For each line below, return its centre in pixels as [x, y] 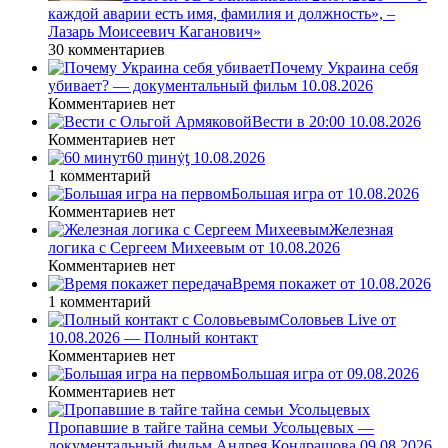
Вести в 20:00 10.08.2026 [336, 121]
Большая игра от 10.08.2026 [325, 193]
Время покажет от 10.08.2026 [331, 283]
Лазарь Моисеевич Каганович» [154, 31]
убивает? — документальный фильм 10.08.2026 [210, 85]
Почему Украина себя [344, 67]
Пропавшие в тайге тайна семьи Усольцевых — [211, 427]
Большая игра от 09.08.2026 [325, 373]
